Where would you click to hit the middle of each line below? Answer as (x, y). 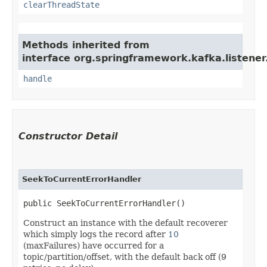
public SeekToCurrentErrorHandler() (104, 203)
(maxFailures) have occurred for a (94, 245)
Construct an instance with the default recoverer (125, 223)
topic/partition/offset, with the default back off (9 (125, 257)
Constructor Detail (68, 136)
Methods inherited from (86, 45)
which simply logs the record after (96, 234)
